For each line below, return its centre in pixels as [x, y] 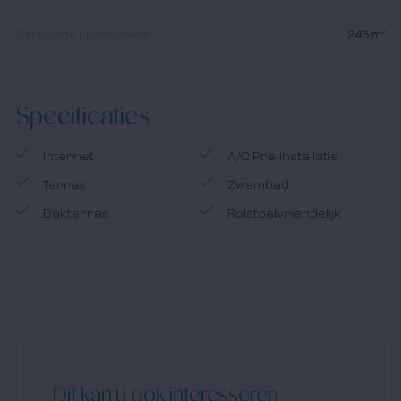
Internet [68, 156]
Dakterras [76, 213]
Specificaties [82, 115]
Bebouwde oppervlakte [83, 35]
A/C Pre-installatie [283, 156]
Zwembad [258, 185]
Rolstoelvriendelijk [284, 213]
